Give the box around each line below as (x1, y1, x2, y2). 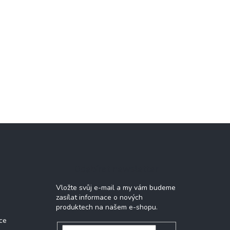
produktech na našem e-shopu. (55, 202, 158, 212)
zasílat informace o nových (55, 193, 143, 202)
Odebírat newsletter (74, 163, 159, 174)
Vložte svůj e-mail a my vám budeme (55, 183, 176, 193)
